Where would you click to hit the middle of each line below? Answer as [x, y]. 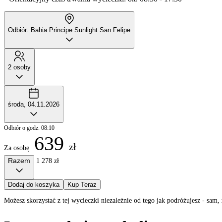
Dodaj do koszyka [34, 184]
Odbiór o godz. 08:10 [29, 128]
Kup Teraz [82, 184]
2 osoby [19, 67]
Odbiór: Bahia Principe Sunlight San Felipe [69, 30]
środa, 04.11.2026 [34, 104]
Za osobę [17, 148]
